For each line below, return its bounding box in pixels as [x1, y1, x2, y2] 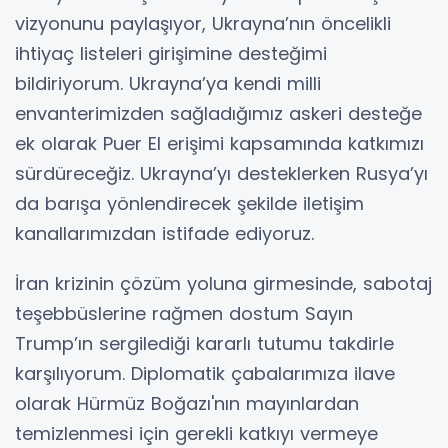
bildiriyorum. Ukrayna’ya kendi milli [15, 71, 321, 97]
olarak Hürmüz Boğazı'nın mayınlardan [15, 391, 359, 417]
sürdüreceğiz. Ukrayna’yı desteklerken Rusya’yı [15, 161, 428, 187]
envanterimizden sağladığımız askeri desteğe [15, 101, 422, 127]
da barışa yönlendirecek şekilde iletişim [15, 191, 364, 217]
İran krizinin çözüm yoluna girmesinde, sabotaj [15, 271, 432, 297]
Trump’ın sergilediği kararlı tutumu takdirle [15, 331, 394, 357]
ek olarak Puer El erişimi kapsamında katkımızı [15, 131, 424, 157]
